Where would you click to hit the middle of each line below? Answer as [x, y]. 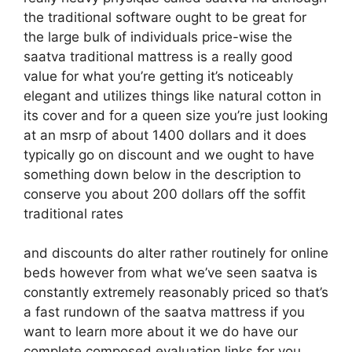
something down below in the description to [162, 174]
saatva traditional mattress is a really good [158, 56]
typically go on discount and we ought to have [169, 154]
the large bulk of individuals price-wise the [158, 37]
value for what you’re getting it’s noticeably [158, 76]
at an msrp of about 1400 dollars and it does [165, 135]
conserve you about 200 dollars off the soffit [165, 194]
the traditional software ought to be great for [165, 17]
